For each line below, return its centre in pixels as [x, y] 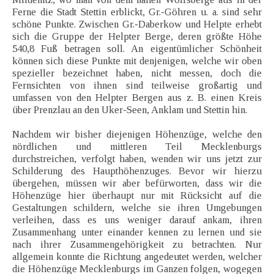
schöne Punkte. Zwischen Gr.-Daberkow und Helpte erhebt [137, 24]
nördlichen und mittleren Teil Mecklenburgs [137, 147]
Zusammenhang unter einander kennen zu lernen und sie [137, 232]
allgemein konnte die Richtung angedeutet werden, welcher [137, 257]
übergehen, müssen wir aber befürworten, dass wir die [137, 183]
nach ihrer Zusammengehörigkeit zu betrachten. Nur [137, 245]
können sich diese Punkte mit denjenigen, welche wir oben [137, 61]
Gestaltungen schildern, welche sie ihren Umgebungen [137, 208]
